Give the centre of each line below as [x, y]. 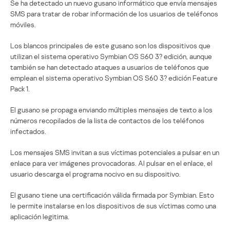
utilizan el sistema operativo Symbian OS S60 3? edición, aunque [111, 56]
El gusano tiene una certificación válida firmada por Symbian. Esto [112, 195]
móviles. [23, 24]
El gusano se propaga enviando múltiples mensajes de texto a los [111, 109]
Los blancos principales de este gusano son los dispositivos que [110, 45]
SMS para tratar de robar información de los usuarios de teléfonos [114, 13]
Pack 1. [20, 88]
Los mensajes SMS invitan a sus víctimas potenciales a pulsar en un [115, 152]
